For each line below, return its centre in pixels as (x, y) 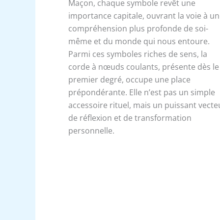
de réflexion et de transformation (130, 118)
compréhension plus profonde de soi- (138, 28)
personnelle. (92, 130)
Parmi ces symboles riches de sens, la (138, 54)
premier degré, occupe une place (130, 79)
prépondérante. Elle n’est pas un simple (142, 92)
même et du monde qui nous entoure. (139, 41)
